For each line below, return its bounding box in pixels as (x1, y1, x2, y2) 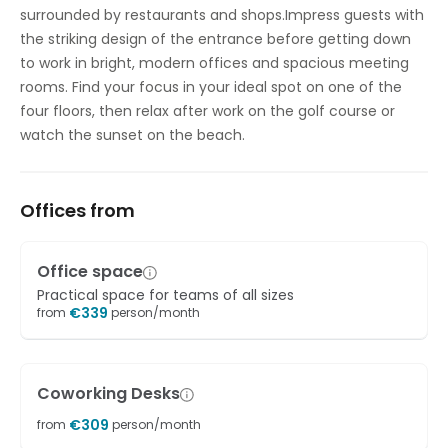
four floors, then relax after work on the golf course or (20, 101, 395, 121)
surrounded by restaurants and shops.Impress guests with (20, 5, 424, 25)
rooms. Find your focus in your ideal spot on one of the (20, 77, 402, 97)
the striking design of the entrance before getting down (20, 29, 411, 49)
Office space (37, 260, 143, 283)
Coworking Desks (37, 382, 180, 405)
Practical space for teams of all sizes (37, 285, 294, 305)
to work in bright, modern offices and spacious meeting (20, 53, 409, 73)
